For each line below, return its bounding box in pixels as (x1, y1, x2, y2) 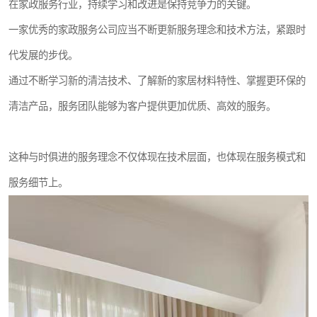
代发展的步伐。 (8, 50, 78, 62)
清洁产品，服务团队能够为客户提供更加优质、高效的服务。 (8, 100, 276, 113)
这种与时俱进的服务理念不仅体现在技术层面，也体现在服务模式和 (8, 151, 306, 163)
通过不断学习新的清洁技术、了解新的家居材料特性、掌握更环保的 (8, 75, 306, 87)
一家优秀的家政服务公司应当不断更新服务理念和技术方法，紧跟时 (8, 24, 306, 36)
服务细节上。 (8, 177, 68, 189)
